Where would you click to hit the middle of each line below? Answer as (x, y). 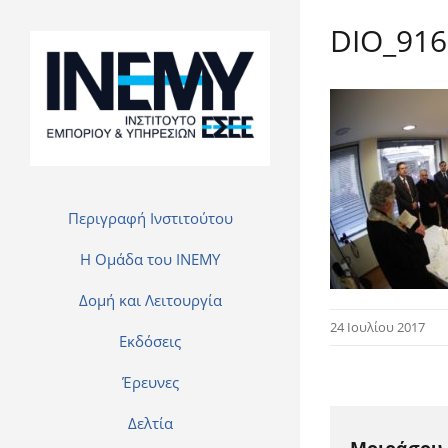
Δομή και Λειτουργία (150, 300)
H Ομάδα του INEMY (150, 259)
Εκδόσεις (150, 341)
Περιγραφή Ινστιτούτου (150, 218)
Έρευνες (150, 382)
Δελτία (150, 423)
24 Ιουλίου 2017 (377, 327)
